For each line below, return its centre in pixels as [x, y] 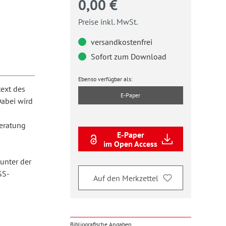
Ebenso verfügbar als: [105, 79]
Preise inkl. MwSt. [108, 22]
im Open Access [131, 144]
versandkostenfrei [120, 42]
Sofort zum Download [127, 56]
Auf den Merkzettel [126, 178]
